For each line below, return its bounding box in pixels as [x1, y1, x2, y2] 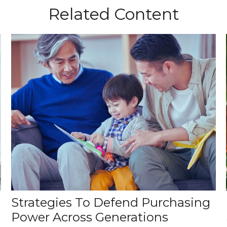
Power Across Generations [11, 209, 169, 224]
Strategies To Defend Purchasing [11, 195, 211, 210]
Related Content [48, 4, 179, 24]
